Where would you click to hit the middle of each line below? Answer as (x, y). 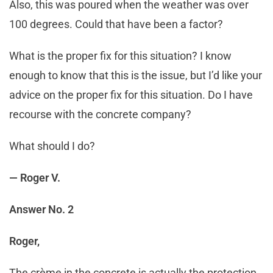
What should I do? (53, 146)
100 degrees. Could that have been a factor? (117, 24)
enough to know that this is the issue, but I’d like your (136, 76)
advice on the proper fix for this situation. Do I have (131, 95)
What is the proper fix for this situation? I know (120, 56)
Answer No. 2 (41, 210)
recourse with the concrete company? (101, 115)
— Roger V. (35, 178)
